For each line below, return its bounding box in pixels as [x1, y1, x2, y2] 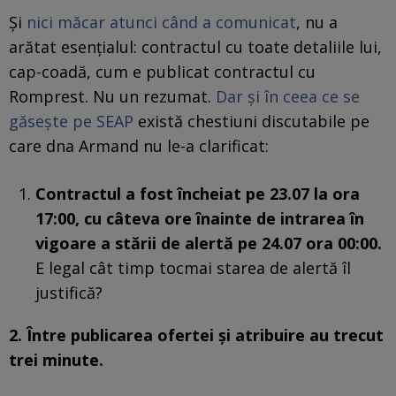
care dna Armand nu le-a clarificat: [9, 134, 269, 156]
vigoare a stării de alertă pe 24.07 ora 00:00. [35, 232, 382, 254]
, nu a [296, 11, 338, 33]
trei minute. [9, 348, 103, 370]
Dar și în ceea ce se [216, 85, 360, 107]
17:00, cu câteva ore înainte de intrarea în [35, 207, 364, 229]
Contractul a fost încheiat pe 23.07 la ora [35, 182, 360, 204]
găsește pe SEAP [9, 110, 133, 132]
